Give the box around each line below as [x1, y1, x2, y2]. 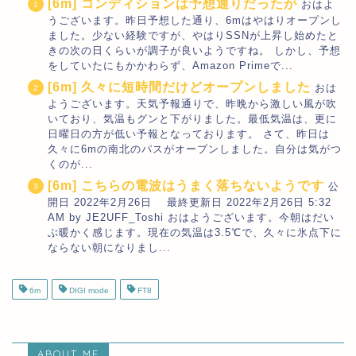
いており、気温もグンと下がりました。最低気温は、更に [48, 112, 337, 125]
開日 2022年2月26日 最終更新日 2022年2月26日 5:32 [48, 195, 331, 208]
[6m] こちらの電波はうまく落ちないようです [48, 178, 324, 192]
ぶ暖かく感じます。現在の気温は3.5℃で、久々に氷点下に [48, 226, 342, 238]
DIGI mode [67, 285, 109, 295]
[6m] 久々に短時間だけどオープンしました [48, 79, 311, 94]
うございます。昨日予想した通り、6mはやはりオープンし [48, 14, 342, 26]
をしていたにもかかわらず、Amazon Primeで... [48, 59, 293, 72]
